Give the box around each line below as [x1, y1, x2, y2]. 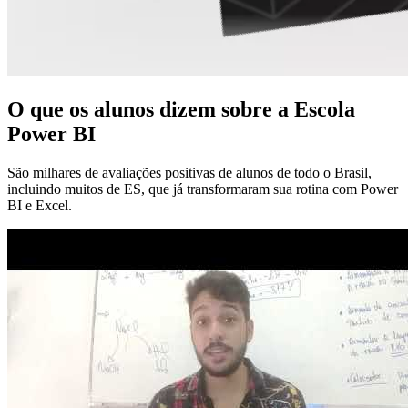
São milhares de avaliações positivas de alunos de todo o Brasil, [7, 164, 372, 180]
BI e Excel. [7, 197, 72, 213]
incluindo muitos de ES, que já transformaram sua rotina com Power [7, 180, 398, 197]
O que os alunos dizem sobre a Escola [7, 97, 355, 121]
